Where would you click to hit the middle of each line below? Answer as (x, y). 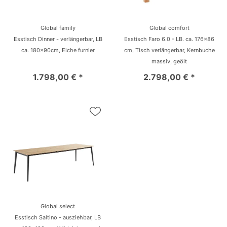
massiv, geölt (169, 61)
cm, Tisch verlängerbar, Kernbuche (169, 50)
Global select (58, 206)
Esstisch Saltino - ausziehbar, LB (58, 217)
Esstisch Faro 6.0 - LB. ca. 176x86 (169, 39)
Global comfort (169, 28)
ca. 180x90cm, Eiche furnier (58, 50)
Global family (58, 28)
